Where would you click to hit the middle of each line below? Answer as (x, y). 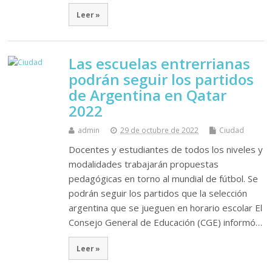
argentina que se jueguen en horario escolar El (166, 208)
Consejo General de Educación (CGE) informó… (166, 223)
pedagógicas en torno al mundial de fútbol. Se (164, 179)
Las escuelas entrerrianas (160, 64)
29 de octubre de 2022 (160, 131)
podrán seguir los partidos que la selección (158, 193)
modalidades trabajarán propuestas (144, 164)
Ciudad (232, 131)
